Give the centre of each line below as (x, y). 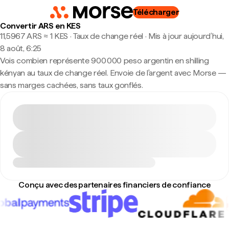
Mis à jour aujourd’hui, (186, 36)
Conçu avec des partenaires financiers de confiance (114, 185)
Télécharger (156, 12)
